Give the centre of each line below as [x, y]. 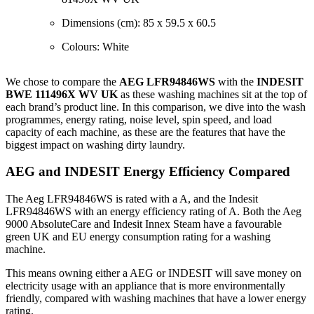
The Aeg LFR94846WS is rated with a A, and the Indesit [132, 199]
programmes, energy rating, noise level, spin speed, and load [139, 119]
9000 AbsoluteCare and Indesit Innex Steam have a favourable [144, 224]
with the [236, 81]
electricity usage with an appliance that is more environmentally [145, 286]
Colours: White [95, 46]
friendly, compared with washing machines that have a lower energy [156, 299]
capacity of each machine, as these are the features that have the [145, 132]
